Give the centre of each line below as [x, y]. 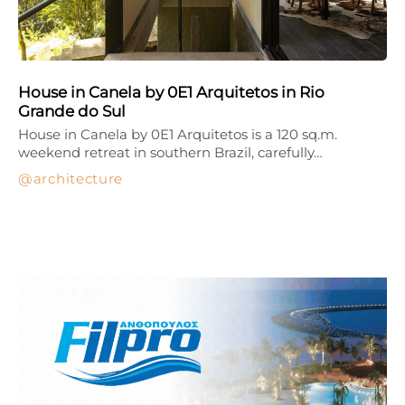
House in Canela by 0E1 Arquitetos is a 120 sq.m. [178, 134]
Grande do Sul [72, 111]
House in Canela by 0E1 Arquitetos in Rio [171, 92]
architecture [78, 178]
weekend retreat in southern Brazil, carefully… [170, 152]
